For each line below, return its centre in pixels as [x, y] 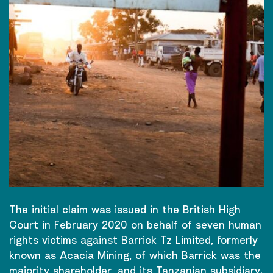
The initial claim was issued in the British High [125, 209]
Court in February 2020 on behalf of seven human [135, 224]
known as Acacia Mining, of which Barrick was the [135, 255]
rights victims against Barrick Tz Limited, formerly [133, 239]
